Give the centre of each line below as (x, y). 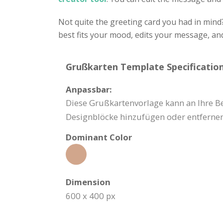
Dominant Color (99, 137)
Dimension (88, 182)
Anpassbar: (89, 89)
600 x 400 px (91, 196)
